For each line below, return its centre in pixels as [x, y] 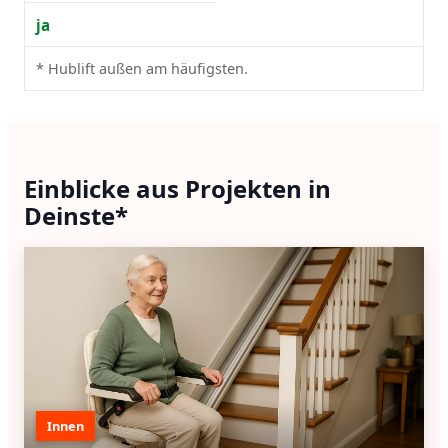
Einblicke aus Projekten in [177, 188]
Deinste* [76, 215]
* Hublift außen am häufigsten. [142, 69]
